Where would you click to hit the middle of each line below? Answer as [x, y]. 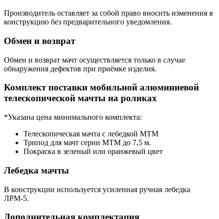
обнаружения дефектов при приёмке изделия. [80, 68]
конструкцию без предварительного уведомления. [88, 22]
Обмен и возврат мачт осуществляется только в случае [95, 60]
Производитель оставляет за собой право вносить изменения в [109, 13]
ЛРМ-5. [16, 198]
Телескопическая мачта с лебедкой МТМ [91, 134]
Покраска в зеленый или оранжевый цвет [93, 152]
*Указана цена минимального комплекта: [73, 117]
